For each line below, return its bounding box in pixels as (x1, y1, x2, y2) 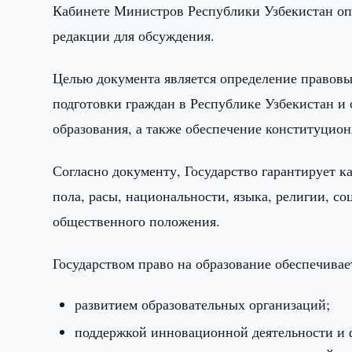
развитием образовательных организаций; (75, 295, 331, 313)
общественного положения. (53, 211, 221, 230)
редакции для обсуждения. (53, 26, 215, 45)
